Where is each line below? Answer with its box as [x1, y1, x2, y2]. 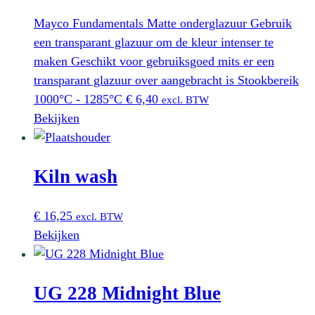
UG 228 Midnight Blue [34, 282, 221, 304]
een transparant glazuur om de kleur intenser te [34, 34, 274, 49]
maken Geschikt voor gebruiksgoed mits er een [34, 53, 274, 68]
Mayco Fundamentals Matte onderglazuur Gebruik [34, 15, 292, 30]
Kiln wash [34, 166, 117, 188]
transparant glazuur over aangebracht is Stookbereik [34, 72, 299, 87]
